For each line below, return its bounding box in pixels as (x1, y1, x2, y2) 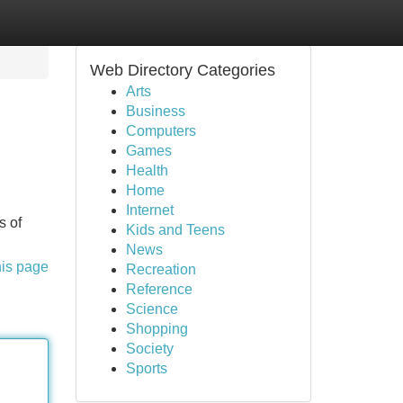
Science (125, 301, 178, 317)
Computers (125, 123, 196, 139)
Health (125, 163, 168, 178)
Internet (125, 202, 174, 218)
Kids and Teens (125, 222, 225, 237)
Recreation (125, 262, 196, 277)
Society (125, 341, 174, 356)
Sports (125, 361, 167, 376)
